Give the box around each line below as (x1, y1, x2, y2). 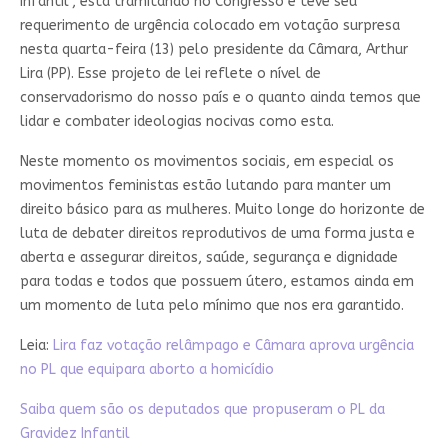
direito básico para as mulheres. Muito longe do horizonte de (19, 201, 425, 219)
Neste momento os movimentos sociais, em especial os (19, 153, 394, 171)
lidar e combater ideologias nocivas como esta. (19, 113, 334, 131)
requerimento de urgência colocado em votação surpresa (19, 17, 400, 35)
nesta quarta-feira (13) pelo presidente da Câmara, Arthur (19, 41, 408, 59)
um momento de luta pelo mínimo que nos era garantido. (19, 297, 404, 315)
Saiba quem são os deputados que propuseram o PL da (19, 401, 385, 419)
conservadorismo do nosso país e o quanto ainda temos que (19, 89, 421, 107)
